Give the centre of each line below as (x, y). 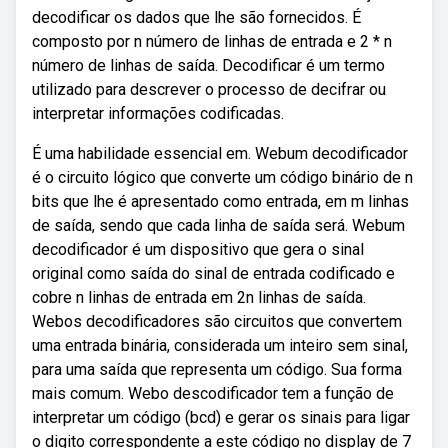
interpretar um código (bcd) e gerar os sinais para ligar (221, 417)
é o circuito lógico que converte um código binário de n (222, 177)
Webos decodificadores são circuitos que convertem (217, 321)
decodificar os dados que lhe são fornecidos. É (196, 17)
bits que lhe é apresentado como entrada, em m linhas (220, 201)
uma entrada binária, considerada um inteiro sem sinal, (220, 345)
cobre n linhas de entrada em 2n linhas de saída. (199, 297)
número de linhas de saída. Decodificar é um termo (208, 65)
